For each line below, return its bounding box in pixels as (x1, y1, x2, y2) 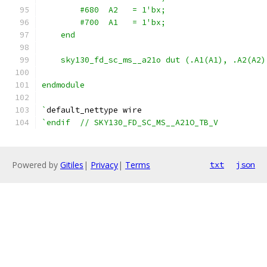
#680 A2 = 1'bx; (42, 5, 166, 15)
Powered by (12, 159, 60, 170)
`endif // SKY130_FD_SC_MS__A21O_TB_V (42, 117, 218, 128)
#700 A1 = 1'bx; (42, 17, 166, 27)
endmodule (42, 80, 85, 90)
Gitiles (60, 159, 83, 170)
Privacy (91, 159, 118, 170)
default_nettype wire (46, 105, 142, 115)
